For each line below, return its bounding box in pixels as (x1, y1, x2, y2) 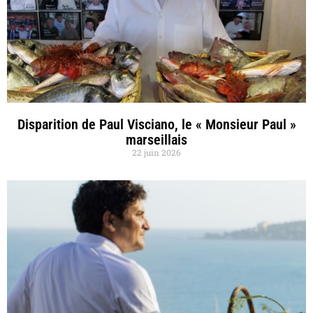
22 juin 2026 (132, 146, 181, 158)
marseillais (126, 131, 187, 148)
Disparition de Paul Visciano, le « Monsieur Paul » (17, 115, 296, 133)
